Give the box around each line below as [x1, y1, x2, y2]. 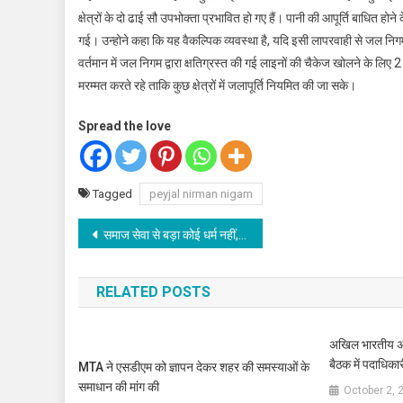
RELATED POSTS [96, 283, 210, 301]
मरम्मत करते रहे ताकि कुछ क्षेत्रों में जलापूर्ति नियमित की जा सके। [78, 78, 356, 94]
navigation [77, 255, 207, 287]
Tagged [93, 187, 135, 201]
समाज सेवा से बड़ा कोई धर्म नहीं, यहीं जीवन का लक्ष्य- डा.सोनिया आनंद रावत [103, 228, 238, 243]
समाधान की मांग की [78, 380, 160, 395]
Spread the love [78, 119, 171, 134]
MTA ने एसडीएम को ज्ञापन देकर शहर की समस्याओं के [78, 360, 310, 375]
